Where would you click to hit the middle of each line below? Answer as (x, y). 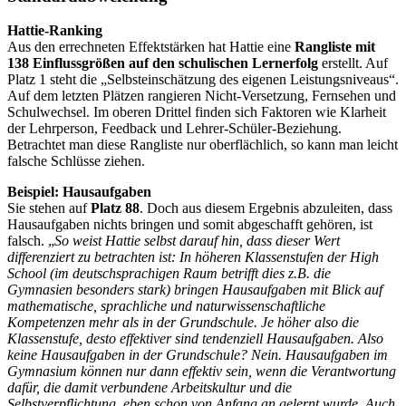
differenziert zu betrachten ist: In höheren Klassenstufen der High (193, 257)
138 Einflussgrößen (66, 63)
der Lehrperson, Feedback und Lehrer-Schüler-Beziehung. (174, 129)
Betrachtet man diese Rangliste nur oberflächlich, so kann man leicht (203, 145)
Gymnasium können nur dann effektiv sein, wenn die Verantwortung (202, 372)
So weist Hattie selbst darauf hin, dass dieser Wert (197, 241)
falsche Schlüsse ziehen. (76, 161)
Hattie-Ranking (55, 31)
